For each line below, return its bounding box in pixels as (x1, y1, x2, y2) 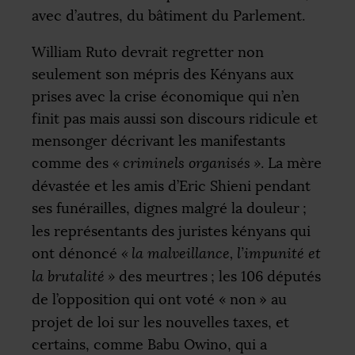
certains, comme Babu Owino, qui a (32, 335, 267, 353)
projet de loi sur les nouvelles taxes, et (32, 313, 289, 331)
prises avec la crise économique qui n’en (32, 87, 300, 105)
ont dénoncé (32, 244, 121, 262)
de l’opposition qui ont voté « (32, 290, 227, 308)
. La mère (261, 154, 322, 172)
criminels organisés (123, 154, 250, 172)
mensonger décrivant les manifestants (32, 132, 285, 150)
